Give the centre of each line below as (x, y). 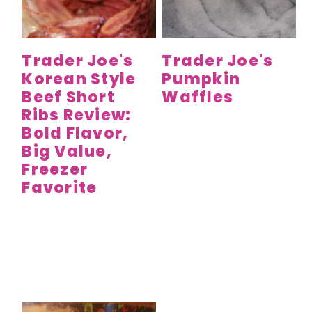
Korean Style (79, 79)
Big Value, (67, 152)
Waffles (198, 97)
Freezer (55, 170)
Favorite (60, 188)
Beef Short (68, 97)
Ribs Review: (77, 116)
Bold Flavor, (75, 134)
